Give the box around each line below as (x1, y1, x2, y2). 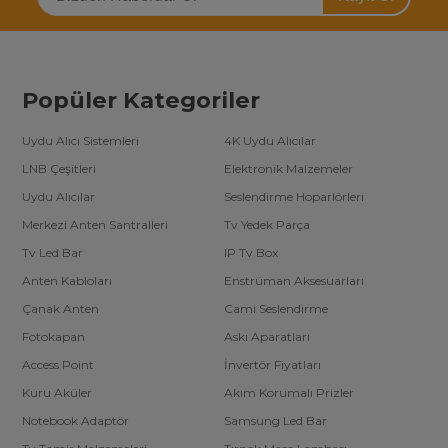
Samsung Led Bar (224, 412, 327, 428)
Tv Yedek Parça (224, 216, 310, 232)
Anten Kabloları (22, 272, 113, 288)
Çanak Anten (22, 300, 100, 316)
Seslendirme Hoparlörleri (224, 188, 364, 204)
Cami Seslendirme (224, 300, 328, 316)
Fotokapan (22, 328, 86, 344)
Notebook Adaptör (22, 412, 130, 428)
